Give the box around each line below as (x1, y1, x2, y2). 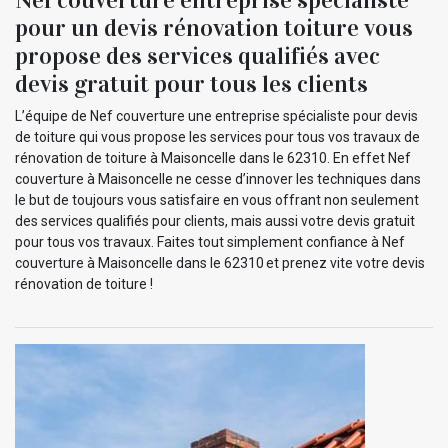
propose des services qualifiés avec (15, 40, 380, 71)
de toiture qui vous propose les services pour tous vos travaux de (15, 128, 420, 145)
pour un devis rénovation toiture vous (15, 12, 413, 43)
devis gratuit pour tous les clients (15, 68, 368, 99)
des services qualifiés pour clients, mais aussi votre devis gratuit (15, 212, 415, 229)
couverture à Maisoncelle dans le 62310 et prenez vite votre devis (15, 254, 425, 271)
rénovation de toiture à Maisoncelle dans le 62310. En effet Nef (15, 149, 411, 166)
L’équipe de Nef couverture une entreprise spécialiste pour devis (15, 107, 418, 124)
